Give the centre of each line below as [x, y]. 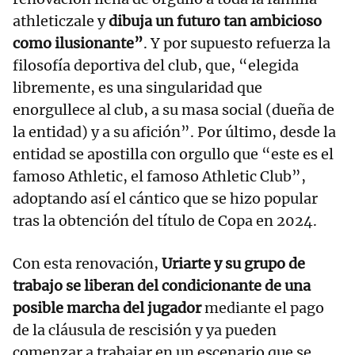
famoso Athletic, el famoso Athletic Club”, [159, 176]
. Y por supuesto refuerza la [237, 43]
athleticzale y [61, 21]
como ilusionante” [78, 43]
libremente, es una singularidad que [137, 87]
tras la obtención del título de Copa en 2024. [165, 220]
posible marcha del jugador [109, 307]
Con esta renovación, [87, 263]
